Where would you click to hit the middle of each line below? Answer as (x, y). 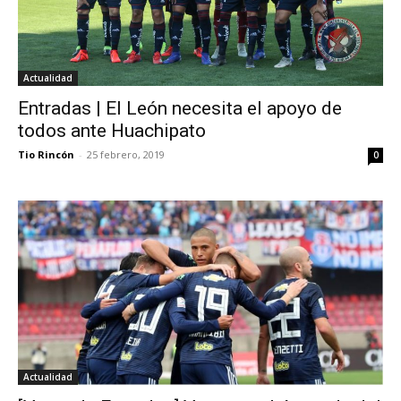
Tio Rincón (46, 154)
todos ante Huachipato (112, 131)
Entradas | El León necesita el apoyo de (180, 108)
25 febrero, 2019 (126, 154)
